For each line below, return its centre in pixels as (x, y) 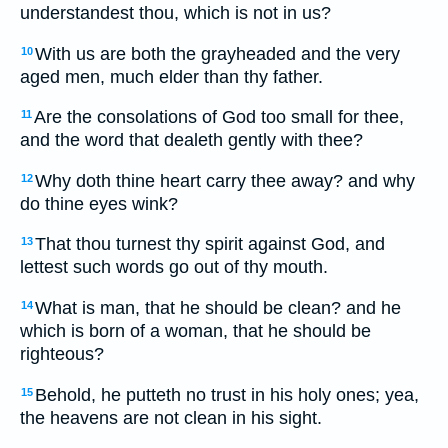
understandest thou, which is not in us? (175, 12)
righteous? (62, 353)
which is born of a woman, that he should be (195, 330)
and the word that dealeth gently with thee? (191, 140)
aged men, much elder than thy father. (171, 76)
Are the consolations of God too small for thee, (219, 117)
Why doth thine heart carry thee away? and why (225, 180)
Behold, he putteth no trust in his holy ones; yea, (227, 394)
